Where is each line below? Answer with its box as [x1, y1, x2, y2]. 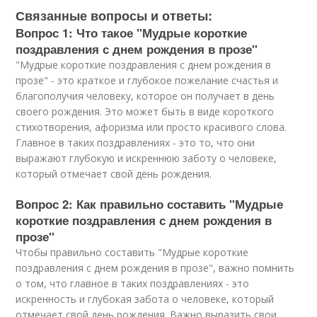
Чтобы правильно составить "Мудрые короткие [16, 246, 249, 259]
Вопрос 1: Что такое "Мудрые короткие [16, 24, 248, 41]
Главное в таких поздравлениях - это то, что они [16, 136, 255, 149]
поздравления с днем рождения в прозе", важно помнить [16, 261, 295, 275]
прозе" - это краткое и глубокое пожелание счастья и [16, 74, 279, 87]
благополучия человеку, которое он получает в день [16, 89, 275, 103]
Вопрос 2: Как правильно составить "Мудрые [16, 195, 284, 212]
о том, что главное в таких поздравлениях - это [16, 277, 250, 290]
